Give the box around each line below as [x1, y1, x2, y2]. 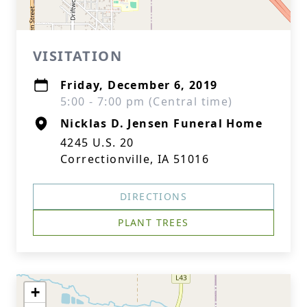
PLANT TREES [118, 216, 189, 229]
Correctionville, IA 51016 [60, 151, 209, 167]
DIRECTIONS [120, 190, 187, 203]
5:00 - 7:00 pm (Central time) [60, 94, 233, 109]
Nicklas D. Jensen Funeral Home [60, 116, 262, 131]
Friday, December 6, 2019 [60, 77, 218, 93]
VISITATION [33, 47, 122, 65]
